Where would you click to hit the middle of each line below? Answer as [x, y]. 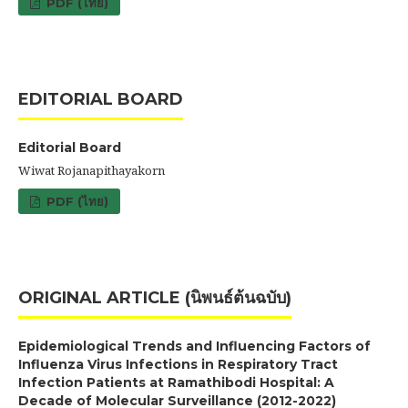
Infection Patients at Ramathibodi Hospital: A [176, 382]
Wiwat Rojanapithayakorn [92, 170]
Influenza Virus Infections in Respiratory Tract [178, 364]
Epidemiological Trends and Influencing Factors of [194, 346]
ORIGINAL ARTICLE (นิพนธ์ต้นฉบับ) [155, 297]
